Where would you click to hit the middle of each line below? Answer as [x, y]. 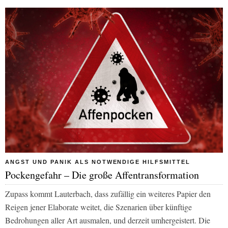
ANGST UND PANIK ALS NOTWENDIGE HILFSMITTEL [98, 162]
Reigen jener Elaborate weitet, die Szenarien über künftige [98, 207]
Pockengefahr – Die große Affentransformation [102, 175]
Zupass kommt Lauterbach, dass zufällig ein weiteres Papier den [108, 193]
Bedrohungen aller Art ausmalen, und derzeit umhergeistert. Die [108, 220]
